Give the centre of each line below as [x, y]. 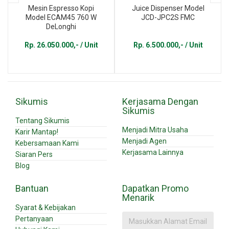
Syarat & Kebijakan [45, 207]
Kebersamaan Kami [47, 143]
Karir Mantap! [37, 132]
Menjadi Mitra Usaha [155, 130]
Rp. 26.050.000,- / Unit [61, 45]
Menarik [138, 197]
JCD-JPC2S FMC [168, 17]
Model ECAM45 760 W [61, 17]
